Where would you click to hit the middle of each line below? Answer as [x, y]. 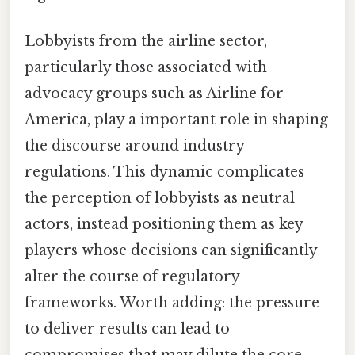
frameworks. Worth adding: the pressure [172, 303]
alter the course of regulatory [132, 277]
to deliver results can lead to [127, 329]
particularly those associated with [146, 68]
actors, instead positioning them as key [164, 225]
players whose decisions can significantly [171, 251]
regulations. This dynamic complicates [164, 172]
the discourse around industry [134, 146]
